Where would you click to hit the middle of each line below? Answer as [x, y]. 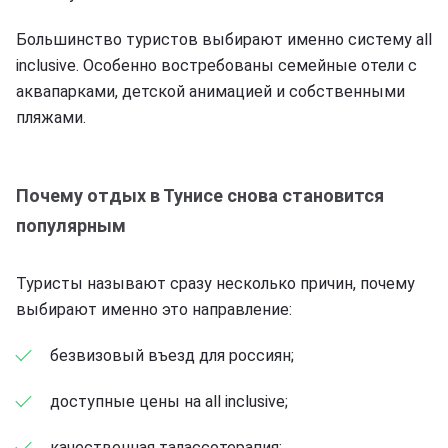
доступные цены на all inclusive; [169, 401]
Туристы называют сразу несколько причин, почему [215, 283]
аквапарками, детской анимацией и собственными [210, 91]
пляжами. [51, 117]
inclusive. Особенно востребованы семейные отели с [216, 65]
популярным [71, 225]
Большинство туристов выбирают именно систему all [224, 39]
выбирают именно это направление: [154, 309]
